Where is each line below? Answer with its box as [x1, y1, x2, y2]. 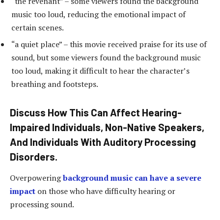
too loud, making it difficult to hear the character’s [11, 65, 190, 77]
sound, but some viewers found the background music [11, 52, 201, 63]
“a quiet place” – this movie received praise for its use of [11, 39, 207, 50]
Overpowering [10, 172, 63, 184]
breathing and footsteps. [11, 79, 98, 90]
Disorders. [10, 150, 57, 163]
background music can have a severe [63, 172, 201, 184]
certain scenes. [11, 22, 64, 33]
